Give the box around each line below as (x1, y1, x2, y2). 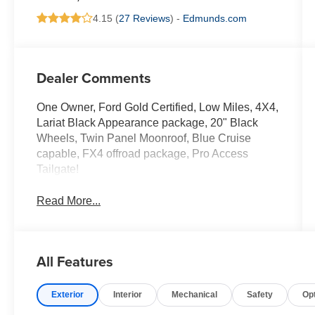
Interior (113, 289, 143, 300)
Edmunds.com (183, 12, 247, 24)
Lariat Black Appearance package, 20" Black (37, 117, 259, 129)
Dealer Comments (37, 67, 152, 89)
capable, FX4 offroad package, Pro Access (37, 148, 249, 160)
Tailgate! (37, 163, 79, 176)
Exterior (51, 289, 84, 300)
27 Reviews (119, 12, 171, 24)
